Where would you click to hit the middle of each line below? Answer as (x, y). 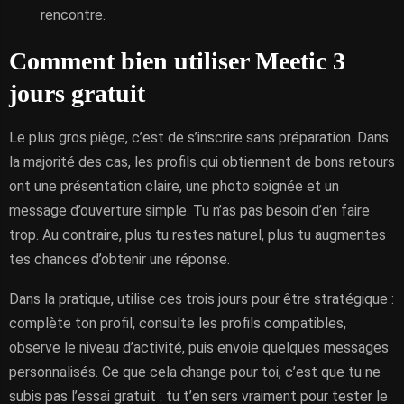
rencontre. (73, 15)
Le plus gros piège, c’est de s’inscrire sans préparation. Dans (199, 138)
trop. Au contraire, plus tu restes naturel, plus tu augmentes (197, 235)
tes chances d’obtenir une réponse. (119, 259)
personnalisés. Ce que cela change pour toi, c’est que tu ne (195, 372)
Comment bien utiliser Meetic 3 (177, 61)
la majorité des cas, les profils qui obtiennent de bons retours (202, 162)
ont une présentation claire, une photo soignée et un (174, 186)
